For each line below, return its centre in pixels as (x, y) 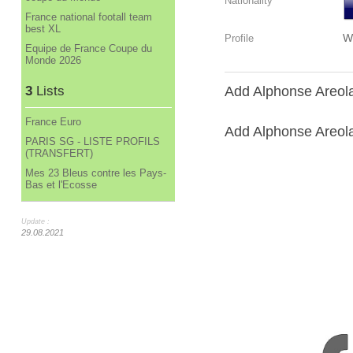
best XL (43, 28)
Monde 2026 (53, 60)
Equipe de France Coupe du (88, 48)
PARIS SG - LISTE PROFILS (92, 142)
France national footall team (88, 17)
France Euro (53, 122)
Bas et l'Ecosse (61, 185)
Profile (239, 39)
